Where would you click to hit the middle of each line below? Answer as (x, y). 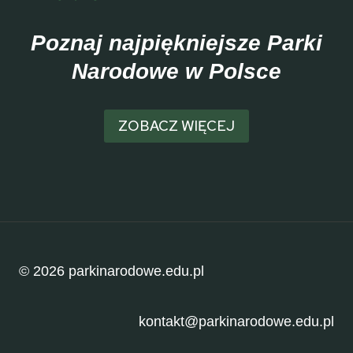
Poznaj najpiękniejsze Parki (176, 43)
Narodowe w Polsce (176, 71)
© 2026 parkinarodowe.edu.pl (111, 271)
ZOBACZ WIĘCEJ (176, 125)
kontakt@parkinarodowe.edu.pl (236, 321)
